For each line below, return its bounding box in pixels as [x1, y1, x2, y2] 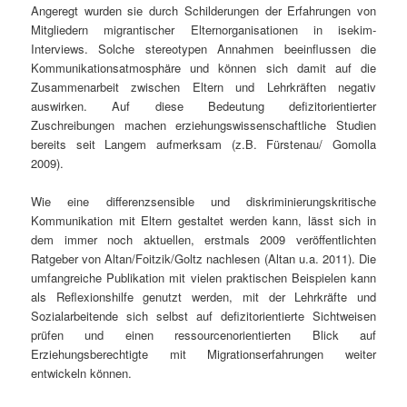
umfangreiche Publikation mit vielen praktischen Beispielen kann [31, 268, 376, 286]
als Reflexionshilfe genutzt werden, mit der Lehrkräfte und [31, 287, 376, 305]
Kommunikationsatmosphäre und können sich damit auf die [31, 58, 376, 76]
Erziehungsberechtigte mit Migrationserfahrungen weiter [31, 344, 376, 362]
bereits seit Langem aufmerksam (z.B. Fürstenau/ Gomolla [31, 134, 376, 153]
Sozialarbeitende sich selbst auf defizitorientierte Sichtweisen [31, 306, 376, 324]
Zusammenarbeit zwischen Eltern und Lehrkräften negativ [31, 77, 376, 95]
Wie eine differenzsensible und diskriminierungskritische [31, 192, 376, 210]
